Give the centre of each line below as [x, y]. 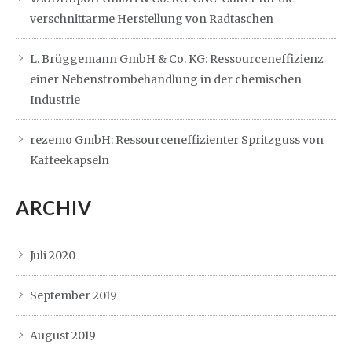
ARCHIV [54, 207]
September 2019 [73, 295]
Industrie [55, 99]
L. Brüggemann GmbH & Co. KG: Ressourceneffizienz [177, 59]
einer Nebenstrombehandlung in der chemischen [166, 79]
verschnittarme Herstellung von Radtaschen [152, 18]
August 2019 [63, 335]
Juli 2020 [53, 255]
